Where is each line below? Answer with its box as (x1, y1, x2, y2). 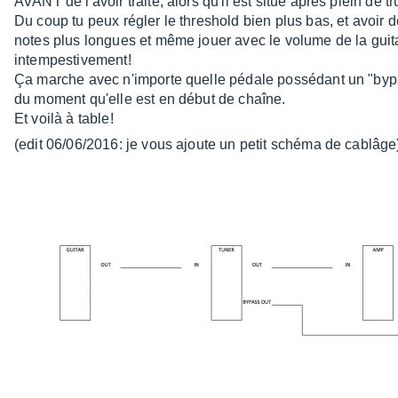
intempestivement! (14, 52, 131, 68)
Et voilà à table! (14, 111, 114, 127)
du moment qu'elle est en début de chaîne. (14, 92, 286, 107)
